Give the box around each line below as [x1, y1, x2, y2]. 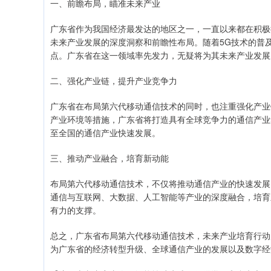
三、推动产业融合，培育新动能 [50, 152, 169, 165]
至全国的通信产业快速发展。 [50, 126, 160, 139]
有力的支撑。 [50, 204, 101, 217]
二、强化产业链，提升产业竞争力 [50, 74, 177, 87]
